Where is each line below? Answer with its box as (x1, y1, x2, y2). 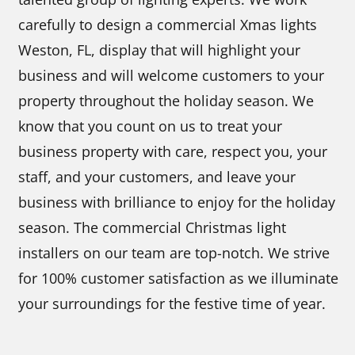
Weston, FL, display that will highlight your (18, 40, 301, 59)
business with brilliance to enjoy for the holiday (18, 192, 336, 212)
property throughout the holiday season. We (18, 90, 315, 110)
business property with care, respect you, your (18, 141, 328, 161)
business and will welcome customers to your (18, 65, 325, 85)
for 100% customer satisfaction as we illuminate (18, 268, 339, 288)
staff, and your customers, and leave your (18, 166, 296, 186)
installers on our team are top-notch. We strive (18, 242, 330, 262)
